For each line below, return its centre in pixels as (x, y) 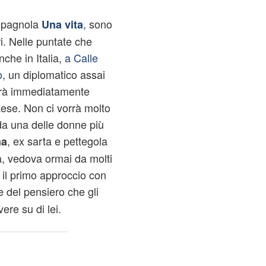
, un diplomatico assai (53, 74)
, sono (97, 24)
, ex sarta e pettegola (57, 141)
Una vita (62, 24)
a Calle (81, 58)
